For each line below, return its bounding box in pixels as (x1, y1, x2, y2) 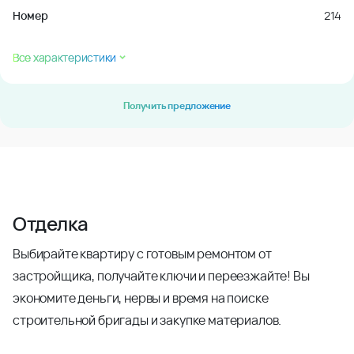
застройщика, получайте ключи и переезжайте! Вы (13, 267, 310, 284)
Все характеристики (13, 50, 116, 65)
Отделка (13, 210, 88, 236)
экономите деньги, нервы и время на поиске (13, 289, 269, 307)
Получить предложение (123, 99, 231, 112)
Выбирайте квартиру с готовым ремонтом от (13, 245, 272, 262)
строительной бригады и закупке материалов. (13, 311, 282, 329)
